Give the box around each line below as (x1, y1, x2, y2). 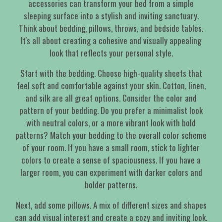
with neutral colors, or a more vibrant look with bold (26, 116, 196, 129)
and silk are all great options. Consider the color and (25, 92, 197, 105)
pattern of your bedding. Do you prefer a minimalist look (19, 104, 203, 117)
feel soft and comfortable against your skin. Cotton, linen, (16, 79, 206, 92)
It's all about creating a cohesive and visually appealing (21, 34, 201, 47)
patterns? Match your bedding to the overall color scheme (15, 129, 207, 142)
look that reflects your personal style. (49, 47, 173, 59)
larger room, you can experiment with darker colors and (20, 166, 202, 179)
